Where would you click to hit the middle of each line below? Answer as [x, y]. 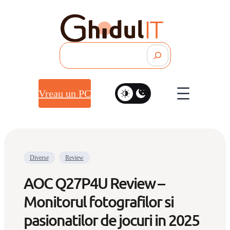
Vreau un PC [65, 94]
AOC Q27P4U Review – [94, 183]
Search [130, 50]
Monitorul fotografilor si [98, 201]
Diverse [39, 157]
